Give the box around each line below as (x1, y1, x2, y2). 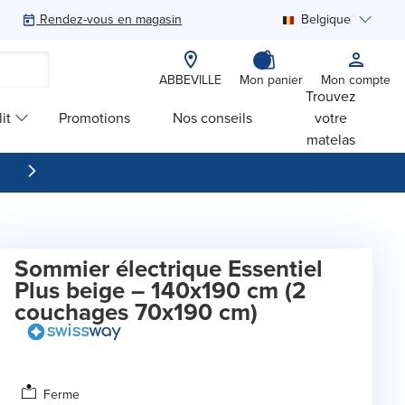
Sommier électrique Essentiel (14, 251, 323, 286)
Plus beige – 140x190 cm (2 (14, 273, 306, 307)
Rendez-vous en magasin (40, 10, 182, 29)
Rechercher (41, 68, 114, 89)
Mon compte (321, 71, 391, 89)
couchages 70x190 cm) (14, 295, 258, 329)
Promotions (58, 107, 130, 128)
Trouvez (306, 85, 357, 107)
